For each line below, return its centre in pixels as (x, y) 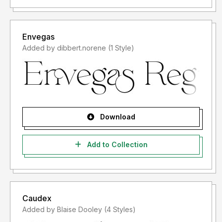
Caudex (37, 198)
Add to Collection (116, 145)
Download (116, 117)
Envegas (38, 37)
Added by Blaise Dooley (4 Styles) (120, 210)
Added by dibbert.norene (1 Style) (121, 48)
